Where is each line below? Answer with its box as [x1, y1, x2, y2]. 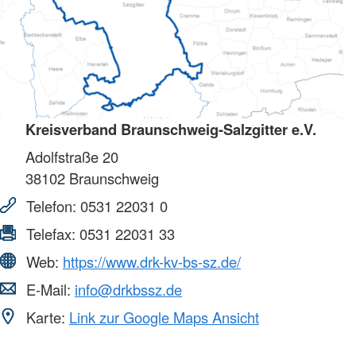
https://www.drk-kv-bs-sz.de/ [63, 251, 241, 273]
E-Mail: [22, 279, 75, 300]
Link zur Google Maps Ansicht [69, 307, 259, 328]
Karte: [22, 307, 69, 328]
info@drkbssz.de [75, 279, 182, 300]
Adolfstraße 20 [25, 146, 118, 168]
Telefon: [22, 195, 80, 217]
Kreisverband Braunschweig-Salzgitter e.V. [25, 118, 316, 141]
